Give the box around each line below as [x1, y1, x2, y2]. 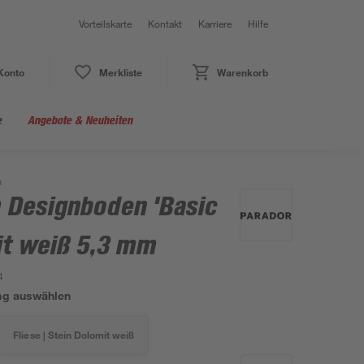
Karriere [198, 17, 232, 30]
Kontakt [148, 17, 182, 30]
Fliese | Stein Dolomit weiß [13, 328, 134, 341]
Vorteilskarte [79, 17, 132, 30]
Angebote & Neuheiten [28, 113, 132, 127]
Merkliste [98, 66, 142, 79]
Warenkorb [216, 66, 268, 79]
